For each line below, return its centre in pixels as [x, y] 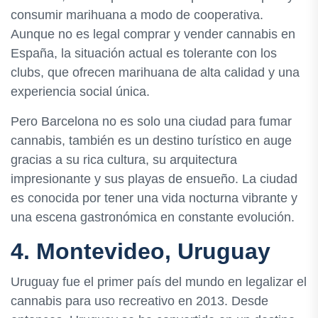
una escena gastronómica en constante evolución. [153, 217]
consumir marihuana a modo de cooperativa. [137, 15]
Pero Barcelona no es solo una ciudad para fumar [151, 121]
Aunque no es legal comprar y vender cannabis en [153, 34]
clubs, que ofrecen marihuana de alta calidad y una [155, 72]
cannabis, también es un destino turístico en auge [151, 140]
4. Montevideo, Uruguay [141, 251]
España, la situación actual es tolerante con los [144, 53]
